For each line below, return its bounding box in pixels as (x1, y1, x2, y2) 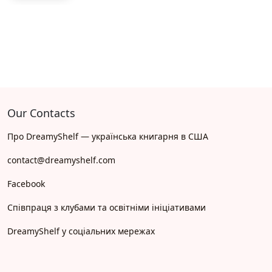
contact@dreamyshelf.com (7, 154, 115, 166)
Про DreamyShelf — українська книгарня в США (7, 131, 208, 143)
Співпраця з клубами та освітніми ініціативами (7, 202, 206, 214)
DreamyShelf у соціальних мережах (7, 225, 155, 237)
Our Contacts (7, 106, 75, 121)
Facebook (7, 178, 45, 190)
